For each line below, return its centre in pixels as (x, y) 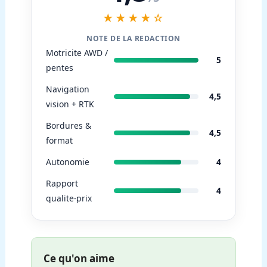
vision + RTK (70, 104)
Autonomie (68, 162)
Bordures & (69, 126)
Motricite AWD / (77, 53)
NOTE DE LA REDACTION (133, 39)
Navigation (68, 89)
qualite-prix (69, 198)
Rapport (62, 184)
